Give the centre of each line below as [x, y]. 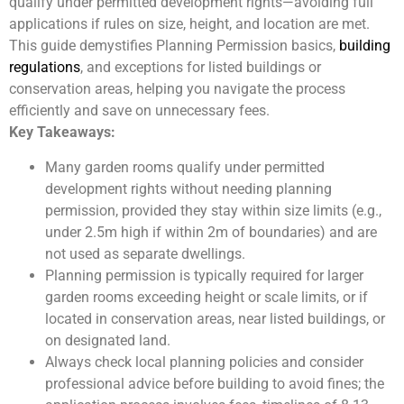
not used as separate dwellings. [145, 253]
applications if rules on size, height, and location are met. [189, 24]
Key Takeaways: [62, 133]
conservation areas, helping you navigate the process [177, 89]
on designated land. [108, 340]
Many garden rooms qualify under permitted [185, 167]
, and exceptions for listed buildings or [201, 68]
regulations [45, 68]
